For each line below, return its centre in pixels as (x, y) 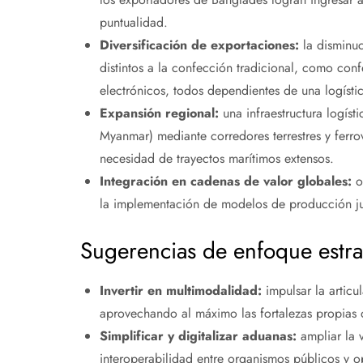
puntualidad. (133, 23)
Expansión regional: (159, 113)
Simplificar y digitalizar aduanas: (198, 336)
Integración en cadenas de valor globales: (225, 181)
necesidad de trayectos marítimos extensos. (216, 159)
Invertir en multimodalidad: (180, 291)
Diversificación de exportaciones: (199, 45)
